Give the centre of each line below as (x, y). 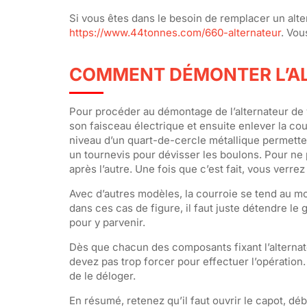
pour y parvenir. (107, 222)
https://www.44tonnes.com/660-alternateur (175, 32)
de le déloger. (102, 275)
